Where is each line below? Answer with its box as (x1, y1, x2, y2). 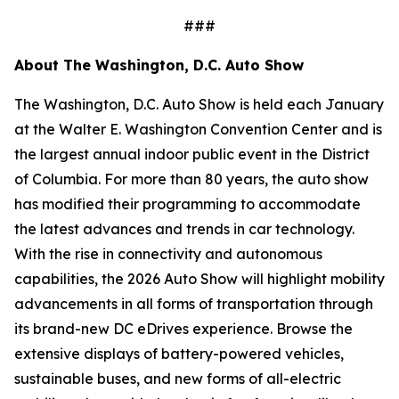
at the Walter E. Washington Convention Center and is (14, 120, 382, 138)
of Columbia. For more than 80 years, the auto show (14, 170, 369, 188)
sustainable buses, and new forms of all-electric (14, 370, 341, 387)
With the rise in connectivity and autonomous (14, 245, 322, 263)
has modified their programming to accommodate (14, 195, 361, 213)
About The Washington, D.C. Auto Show (14, 56, 304, 74)
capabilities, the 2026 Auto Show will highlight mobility (14, 270, 385, 288)
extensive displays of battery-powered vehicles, (14, 345, 344, 362)
